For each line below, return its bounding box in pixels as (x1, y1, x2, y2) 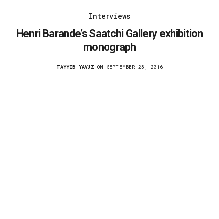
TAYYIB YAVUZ (56, 64, 94, 71)
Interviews (88, 11, 131, 21)
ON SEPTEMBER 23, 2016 (94, 64, 163, 71)
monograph (83, 41, 136, 54)
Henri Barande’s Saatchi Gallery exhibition (16, 27, 203, 40)
